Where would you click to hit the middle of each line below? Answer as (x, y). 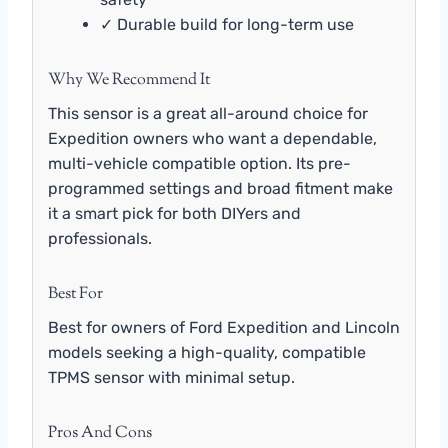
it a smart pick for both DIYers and (174, 213)
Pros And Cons (100, 433)
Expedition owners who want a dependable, (212, 138)
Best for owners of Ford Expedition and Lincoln (224, 327)
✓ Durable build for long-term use (227, 24)
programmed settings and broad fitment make (220, 188)
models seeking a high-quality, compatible (207, 352)
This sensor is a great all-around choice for (208, 113)
